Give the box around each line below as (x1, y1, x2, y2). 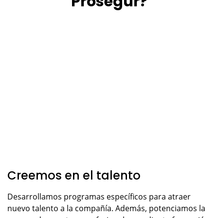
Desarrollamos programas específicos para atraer (7, 191, 191, 202)
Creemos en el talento (7, 167, 141, 184)
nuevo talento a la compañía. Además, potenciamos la (7, 203, 205, 214)
